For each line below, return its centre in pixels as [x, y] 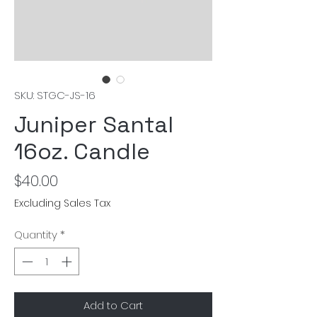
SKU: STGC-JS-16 [55, 95]
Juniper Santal [94, 125]
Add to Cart [113, 305]
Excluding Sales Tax [62, 203]
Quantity [36, 235]
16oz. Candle [82, 151]
